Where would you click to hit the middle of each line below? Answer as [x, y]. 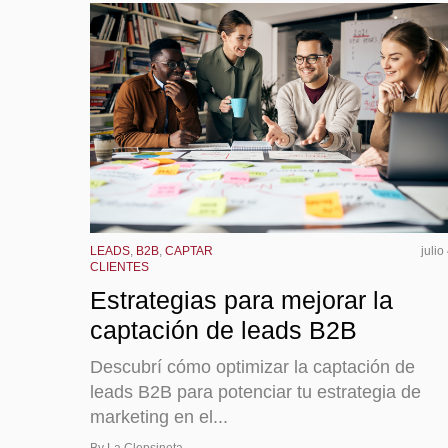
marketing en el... [159, 416]
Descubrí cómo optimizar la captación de [252, 366]
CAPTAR [189, 250]
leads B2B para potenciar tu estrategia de [255, 391]
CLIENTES [119, 266]
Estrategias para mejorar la [241, 299]
